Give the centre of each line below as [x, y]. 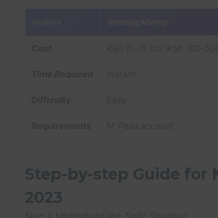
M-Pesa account [140, 126]
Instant [121, 74]
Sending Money [138, 22]
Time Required [62, 74]
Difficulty [51, 100]
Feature [47, 22]
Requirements [61, 126]
